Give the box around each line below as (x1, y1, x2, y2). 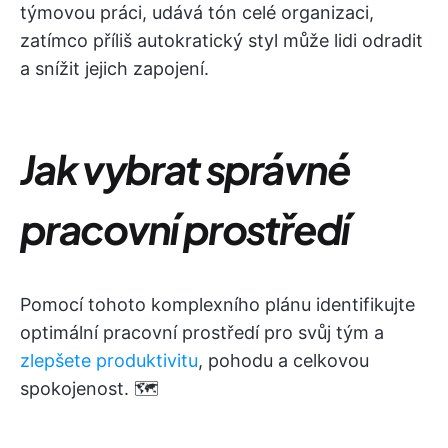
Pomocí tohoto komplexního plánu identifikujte (20, 294, 415, 315)
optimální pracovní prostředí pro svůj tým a (20, 322, 384, 343)
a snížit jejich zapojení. (20, 58, 209, 79)
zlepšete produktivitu (20, 350, 198, 371)
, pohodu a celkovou (198, 350, 369, 371)
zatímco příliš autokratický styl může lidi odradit (20, 30, 423, 51)
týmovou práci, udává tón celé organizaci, (20, 2, 374, 23)
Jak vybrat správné (20, 143, 351, 194)
